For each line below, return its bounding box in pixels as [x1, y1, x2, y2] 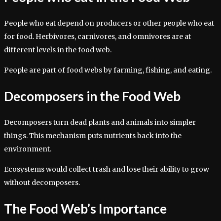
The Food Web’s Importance [4, 201, 167, 217]
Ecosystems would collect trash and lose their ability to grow [4, 164, 209, 174]
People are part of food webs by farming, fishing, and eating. [4, 65, 212, 74]
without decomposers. [4, 178, 80, 187]
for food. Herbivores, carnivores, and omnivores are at [4, 32, 191, 41]
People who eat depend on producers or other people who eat [4, 18, 214, 28]
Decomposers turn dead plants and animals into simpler [4, 117, 196, 127]
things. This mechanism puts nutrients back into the [4, 131, 182, 140]
